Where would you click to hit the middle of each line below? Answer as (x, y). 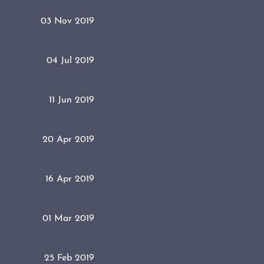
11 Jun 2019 (72, 100)
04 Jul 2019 (70, 60)
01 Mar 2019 (68, 218)
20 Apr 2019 (68, 139)
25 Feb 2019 (69, 258)
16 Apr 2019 (70, 179)
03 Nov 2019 (67, 21)
